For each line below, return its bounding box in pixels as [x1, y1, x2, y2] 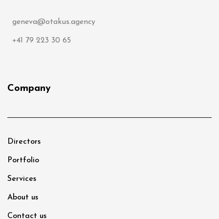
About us [7, 193, 38, 201]
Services [7, 175, 36, 183]
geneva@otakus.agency [12, 18, 95, 26]
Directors [7, 137, 41, 146]
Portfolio [7, 156, 39, 164]
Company [7, 83, 51, 93]
